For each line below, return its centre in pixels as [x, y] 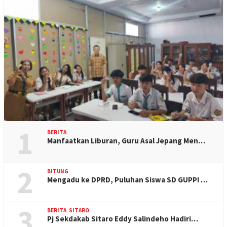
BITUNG [58, 171]
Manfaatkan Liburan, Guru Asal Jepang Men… [126, 140]
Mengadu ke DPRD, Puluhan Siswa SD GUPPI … [127, 179]
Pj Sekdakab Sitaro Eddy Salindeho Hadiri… [123, 218]
